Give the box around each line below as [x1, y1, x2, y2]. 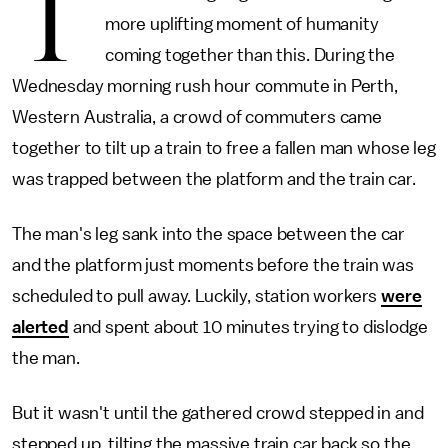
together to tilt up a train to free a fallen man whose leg [12, 139, 436, 157]
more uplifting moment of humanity [104, 15, 379, 33]
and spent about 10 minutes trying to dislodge [68, 318, 428, 336]
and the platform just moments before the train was [12, 256, 414, 274]
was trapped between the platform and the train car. [12, 170, 420, 188]
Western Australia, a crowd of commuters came [12, 108, 382, 126]
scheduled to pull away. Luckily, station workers [12, 287, 382, 305]
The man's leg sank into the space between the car [12, 225, 406, 243]
